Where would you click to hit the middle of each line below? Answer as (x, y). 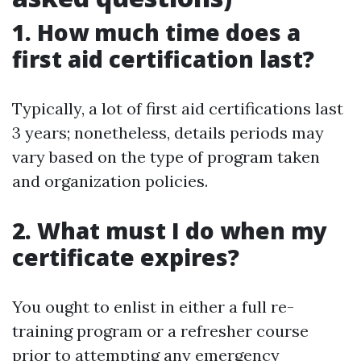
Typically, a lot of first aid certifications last (178, 108)
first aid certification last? (163, 59)
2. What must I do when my (170, 230)
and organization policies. (110, 181)
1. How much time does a (156, 32)
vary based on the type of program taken (166, 157)
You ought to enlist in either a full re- (153, 307)
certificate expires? (126, 257)
